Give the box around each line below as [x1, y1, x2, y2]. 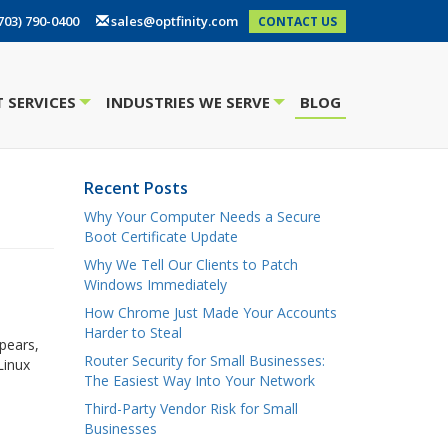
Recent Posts [83, 177, 188, 199]
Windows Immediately [83, 275, 227, 294]
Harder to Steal [83, 323, 182, 342]
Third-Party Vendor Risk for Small [83, 399, 298, 418]
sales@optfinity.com [111, 12, 238, 30]
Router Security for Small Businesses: [83, 351, 325, 370]
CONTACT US [258, 13, 337, 30]
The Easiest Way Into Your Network [83, 371, 315, 390]
